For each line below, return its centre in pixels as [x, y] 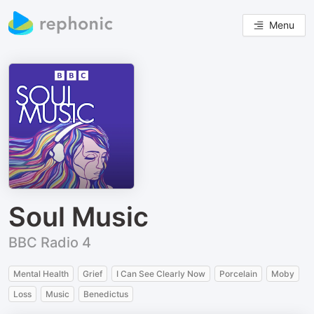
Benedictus [106, 294]
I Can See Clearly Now [161, 274]
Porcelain [238, 274]
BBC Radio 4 [50, 243]
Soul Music [78, 217]
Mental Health [41, 274]
